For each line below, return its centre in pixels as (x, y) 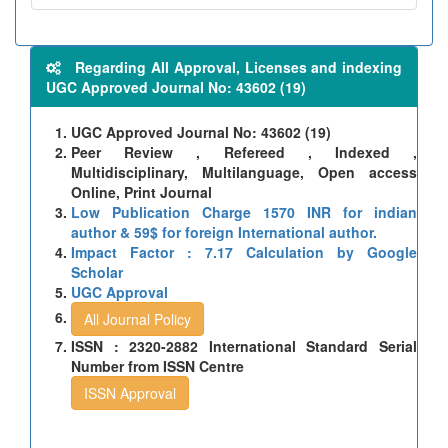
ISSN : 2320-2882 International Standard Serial (244, 345)
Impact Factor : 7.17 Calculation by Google (244, 251)
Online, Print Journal (141, 191)
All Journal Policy (137, 318)
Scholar (97, 271)
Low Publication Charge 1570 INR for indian (244, 211)
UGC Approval (119, 291)
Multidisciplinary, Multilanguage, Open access (244, 171)
